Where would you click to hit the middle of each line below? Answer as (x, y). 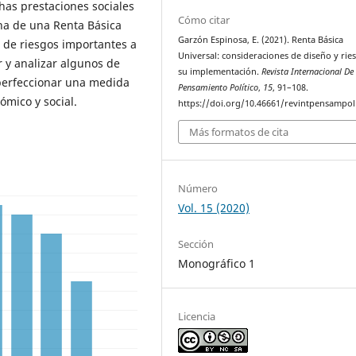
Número (198, 188)
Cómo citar (204, 20)
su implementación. (220, 72)
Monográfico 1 (217, 263)
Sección (196, 244)
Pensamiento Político (219, 88)
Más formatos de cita (239, 132)
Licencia (197, 316)
